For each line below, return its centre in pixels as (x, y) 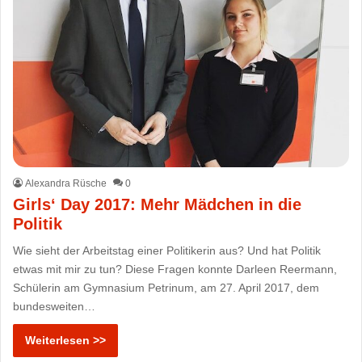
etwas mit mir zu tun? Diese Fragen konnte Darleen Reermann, (175, 269)
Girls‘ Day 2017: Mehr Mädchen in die (158, 205)
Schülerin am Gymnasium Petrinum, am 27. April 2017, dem (166, 288)
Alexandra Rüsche (66, 184)
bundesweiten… (55, 307)
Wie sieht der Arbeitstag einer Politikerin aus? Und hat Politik (167, 251)
